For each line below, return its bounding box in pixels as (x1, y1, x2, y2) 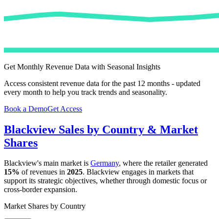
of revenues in (20, 168, 67, 176)
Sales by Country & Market (56, 123, 198, 136)
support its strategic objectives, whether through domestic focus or (4, 176, 207, 185)
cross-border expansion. (4, 185, 77, 194)
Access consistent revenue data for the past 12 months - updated (4, 79, 200, 88)
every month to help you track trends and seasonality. (4, 88, 167, 96)
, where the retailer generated (119, 159, 208, 168)
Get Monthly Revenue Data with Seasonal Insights (4, 62, 160, 71)
